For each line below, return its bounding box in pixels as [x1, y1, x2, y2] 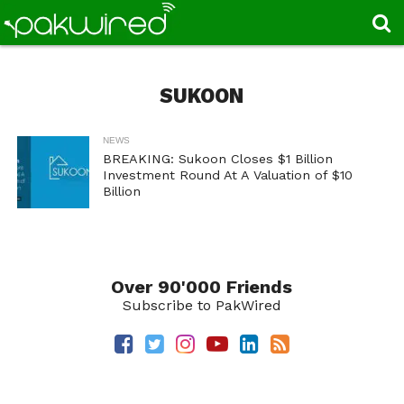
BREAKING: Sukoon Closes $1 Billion [102, 151, 333, 166]
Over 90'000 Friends [111, 276, 293, 298]
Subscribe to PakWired [122, 297, 281, 314]
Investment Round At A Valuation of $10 [102, 168, 353, 182]
